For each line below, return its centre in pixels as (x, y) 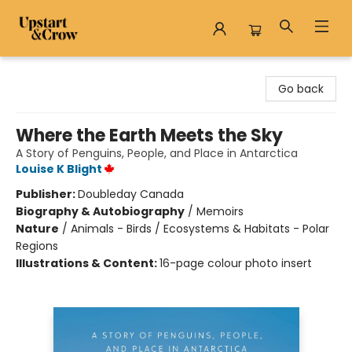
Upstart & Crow (53, 71)
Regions (37, 246)
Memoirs (220, 211)
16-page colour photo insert (236, 263)
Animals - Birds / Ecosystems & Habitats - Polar (200, 229)
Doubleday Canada (131, 194)
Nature (37, 229)
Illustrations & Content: (88, 263)
